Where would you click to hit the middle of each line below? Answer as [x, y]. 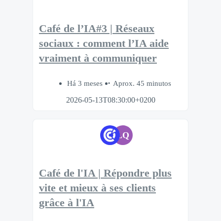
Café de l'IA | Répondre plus [105, 173]
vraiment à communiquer [98, 58]
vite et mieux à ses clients [97, 188]
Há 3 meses [86, 83]
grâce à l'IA [67, 203]
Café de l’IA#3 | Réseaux [97, 29]
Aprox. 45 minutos [142, 83]
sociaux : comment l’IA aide [104, 44]
